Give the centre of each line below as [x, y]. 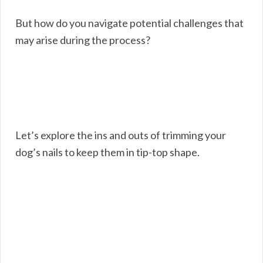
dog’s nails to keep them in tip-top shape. [107, 152]
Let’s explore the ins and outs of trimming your [121, 135]
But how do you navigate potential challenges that [129, 23]
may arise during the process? [83, 40]
